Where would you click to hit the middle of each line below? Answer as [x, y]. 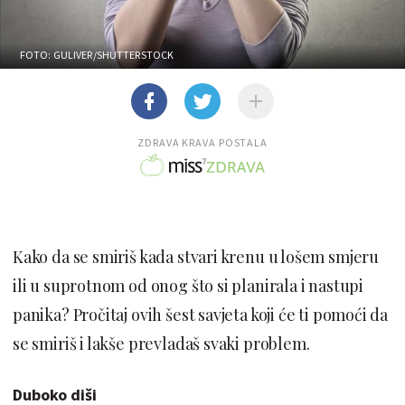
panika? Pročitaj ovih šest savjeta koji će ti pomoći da [201, 314]
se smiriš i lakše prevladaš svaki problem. [161, 343]
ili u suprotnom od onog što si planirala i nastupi [188, 285]
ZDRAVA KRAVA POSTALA [202, 142]
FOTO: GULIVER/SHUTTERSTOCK [97, 54]
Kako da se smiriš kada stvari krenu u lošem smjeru [196, 256]
